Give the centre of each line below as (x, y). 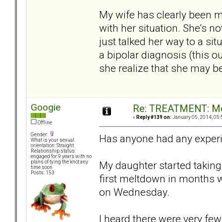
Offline (44, 123)
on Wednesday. (134, 192)
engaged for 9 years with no (61, 157)
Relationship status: (53, 151)
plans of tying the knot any (59, 162)
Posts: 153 (43, 173)
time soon (42, 167)
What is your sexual (53, 140)
